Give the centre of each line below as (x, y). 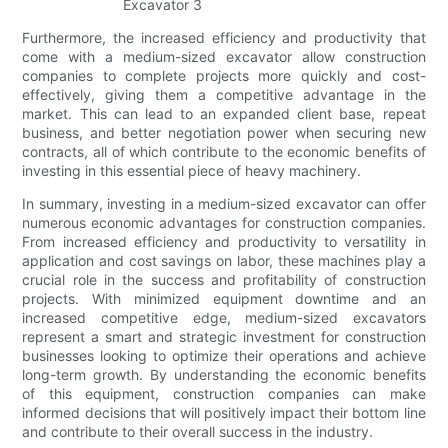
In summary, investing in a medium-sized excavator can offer (224, 204)
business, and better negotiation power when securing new (224, 133)
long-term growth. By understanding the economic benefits (224, 375)
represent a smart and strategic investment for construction (224, 337)
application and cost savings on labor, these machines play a (224, 261)
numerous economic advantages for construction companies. (224, 223)
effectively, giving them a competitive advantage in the (224, 95)
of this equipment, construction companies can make (224, 394)
